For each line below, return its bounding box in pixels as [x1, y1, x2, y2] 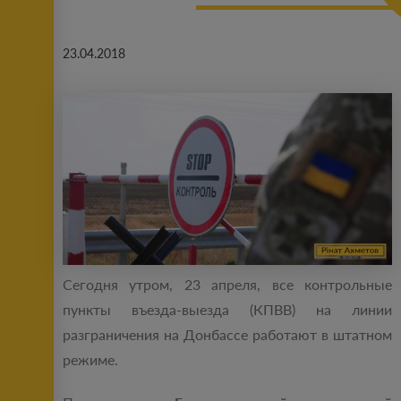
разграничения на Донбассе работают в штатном [63, 326, 392, 344]
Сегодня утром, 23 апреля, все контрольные [63, 276, 392, 294]
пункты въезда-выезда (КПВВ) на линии [63, 301, 392, 319]
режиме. [63, 351, 118, 369]
